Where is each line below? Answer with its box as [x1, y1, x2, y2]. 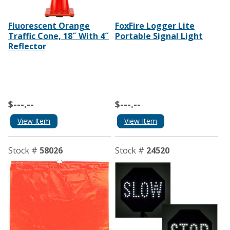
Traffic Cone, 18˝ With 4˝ [8, 30, 109, 42]
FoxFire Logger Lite [114, 20, 195, 32]
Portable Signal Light [114, 30, 203, 42]
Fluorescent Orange [8, 20, 90, 32]
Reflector [8, 41, 46, 52]
